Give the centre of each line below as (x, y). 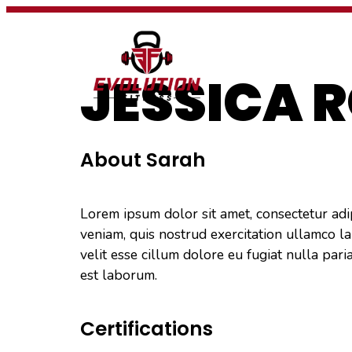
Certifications (147, 329)
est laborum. (119, 275)
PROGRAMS (297, 40)
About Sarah (143, 159)
